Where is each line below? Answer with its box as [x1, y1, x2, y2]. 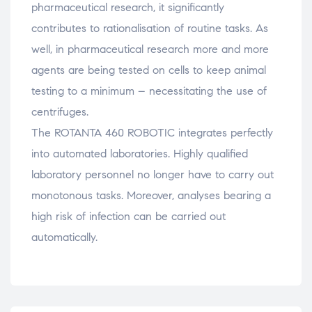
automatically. [31, 231, 97, 244]
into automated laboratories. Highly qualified [31, 147, 248, 161]
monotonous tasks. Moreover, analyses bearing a [31, 189, 271, 203]
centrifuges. [31, 105, 88, 119]
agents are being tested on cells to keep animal [31, 63, 266, 77]
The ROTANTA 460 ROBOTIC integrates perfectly [31, 126, 273, 140]
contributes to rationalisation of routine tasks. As [31, 22, 268, 36]
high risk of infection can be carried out [31, 210, 226, 224]
